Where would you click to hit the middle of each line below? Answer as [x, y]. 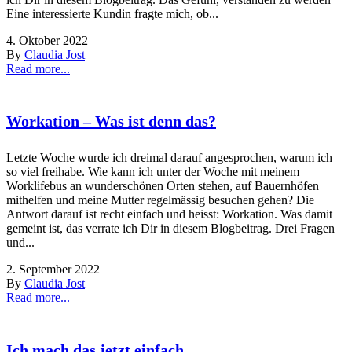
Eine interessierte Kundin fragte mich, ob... [112, 14]
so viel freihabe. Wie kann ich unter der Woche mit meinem [153, 172]
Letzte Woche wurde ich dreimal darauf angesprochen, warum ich [169, 158]
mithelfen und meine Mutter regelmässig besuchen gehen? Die [160, 200]
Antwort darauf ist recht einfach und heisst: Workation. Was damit [169, 214]
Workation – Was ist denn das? [111, 121]
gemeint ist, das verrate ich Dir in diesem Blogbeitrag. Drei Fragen [170, 229]
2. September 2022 [53, 269]
